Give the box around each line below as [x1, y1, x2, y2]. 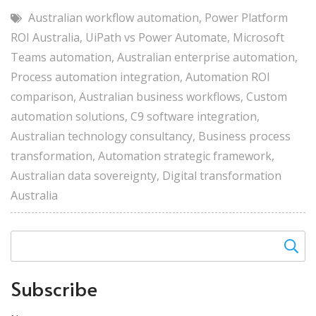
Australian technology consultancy [11, 128, 193, 144]
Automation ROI [186, 68, 270, 85]
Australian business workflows [79, 88, 241, 104]
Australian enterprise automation [117, 49, 295, 65]
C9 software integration [130, 108, 257, 124]
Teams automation [11, 49, 111, 65]
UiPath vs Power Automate [85, 29, 227, 45]
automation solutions [11, 108, 125, 124]
